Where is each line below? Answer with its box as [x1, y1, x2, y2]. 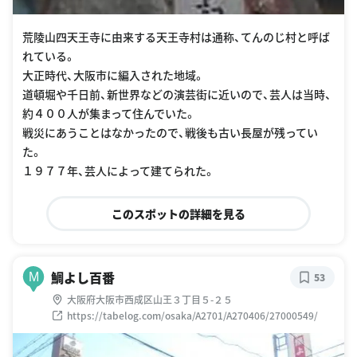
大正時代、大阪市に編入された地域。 [22, 67, 205, 84]
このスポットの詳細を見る [111, 206, 245, 222]
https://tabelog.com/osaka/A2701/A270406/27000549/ [67, 308, 318, 323]
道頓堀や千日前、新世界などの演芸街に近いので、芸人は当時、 [22, 86, 331, 103]
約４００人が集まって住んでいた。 [22, 105, 196, 122]
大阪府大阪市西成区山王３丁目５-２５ [67, 292, 233, 307]
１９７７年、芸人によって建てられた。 [22, 163, 215, 179]
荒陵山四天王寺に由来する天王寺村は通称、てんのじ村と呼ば [22, 29, 330, 45]
